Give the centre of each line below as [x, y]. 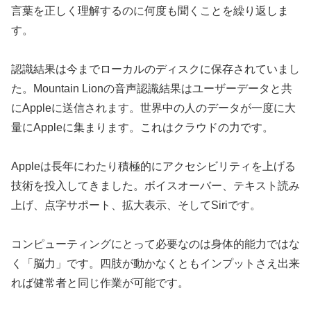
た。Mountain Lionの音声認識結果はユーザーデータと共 [152, 89]
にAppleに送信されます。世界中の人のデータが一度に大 [153, 108]
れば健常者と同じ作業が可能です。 [100, 283]
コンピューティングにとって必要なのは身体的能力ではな [155, 244]
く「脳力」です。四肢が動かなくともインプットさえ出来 [155, 264]
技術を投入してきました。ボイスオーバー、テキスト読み [155, 186]
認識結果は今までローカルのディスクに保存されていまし [155, 69]
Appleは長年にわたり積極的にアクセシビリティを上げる [153, 167]
